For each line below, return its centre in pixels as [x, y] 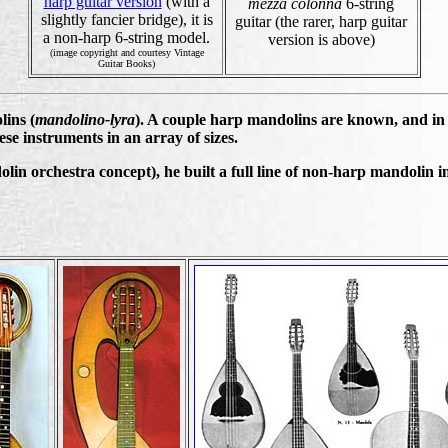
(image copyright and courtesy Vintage [126, 52]
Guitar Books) [126, 63]
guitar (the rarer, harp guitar [321, 21]
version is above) [321, 39]
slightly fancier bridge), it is [126, 19]
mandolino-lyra [85, 119]
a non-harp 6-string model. [126, 37]
